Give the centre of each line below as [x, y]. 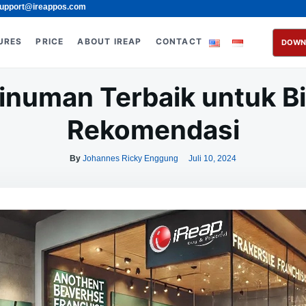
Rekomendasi [153, 130]
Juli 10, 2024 [212, 158]
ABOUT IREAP [110, 41]
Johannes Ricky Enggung [130, 158]
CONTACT [179, 41]
